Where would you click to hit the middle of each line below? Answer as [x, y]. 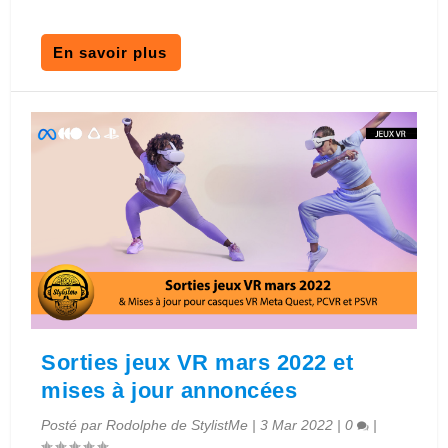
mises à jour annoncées [169, 391]
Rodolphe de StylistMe [177, 425]
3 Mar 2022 [297, 425]
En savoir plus [110, 53]
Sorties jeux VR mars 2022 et [197, 363]
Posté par [74, 425]
